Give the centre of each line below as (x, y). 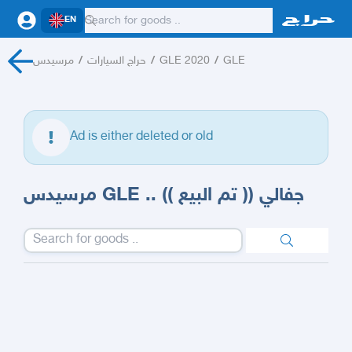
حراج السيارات (116, 61)
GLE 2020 (184, 61)
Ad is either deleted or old (141, 137)
